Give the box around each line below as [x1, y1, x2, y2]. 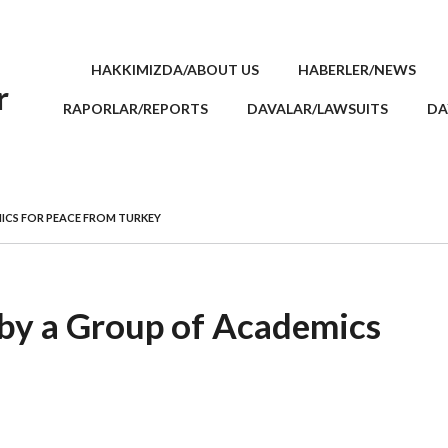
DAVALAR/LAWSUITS [247, 100, 388, 117]
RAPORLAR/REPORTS [63, 100, 208, 117]
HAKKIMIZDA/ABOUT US [91, 61, 259, 78]
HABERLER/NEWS [298, 61, 416, 78]
